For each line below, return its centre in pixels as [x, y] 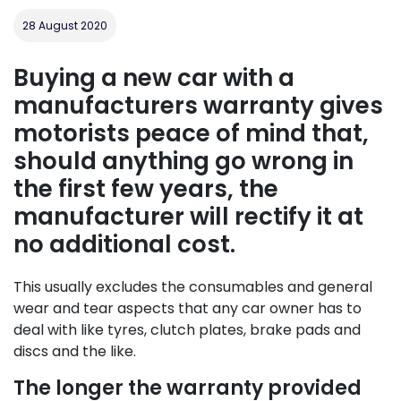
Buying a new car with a [154, 78]
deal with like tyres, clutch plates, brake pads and [187, 330]
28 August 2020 [65, 26]
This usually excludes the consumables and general [193, 287]
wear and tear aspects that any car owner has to [188, 308]
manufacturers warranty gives [198, 106]
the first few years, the [146, 189]
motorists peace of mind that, [191, 133]
